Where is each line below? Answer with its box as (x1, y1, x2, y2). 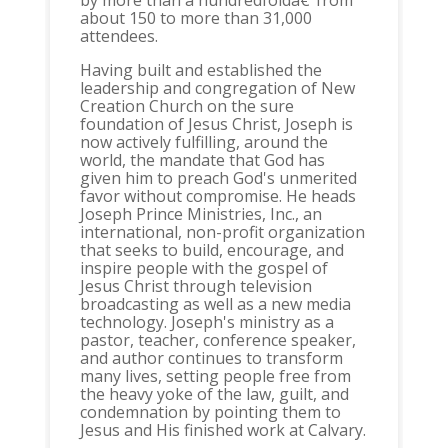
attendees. (79, 25, 158, 48)
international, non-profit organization (79, 221, 365, 244)
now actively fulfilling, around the (79, 131, 328, 154)
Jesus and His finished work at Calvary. (79, 419, 366, 442)
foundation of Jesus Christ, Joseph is (79, 113, 353, 136)
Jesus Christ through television (79, 275, 312, 298)
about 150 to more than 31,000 (79, 7, 312, 30)
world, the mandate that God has (79, 149, 325, 172)
